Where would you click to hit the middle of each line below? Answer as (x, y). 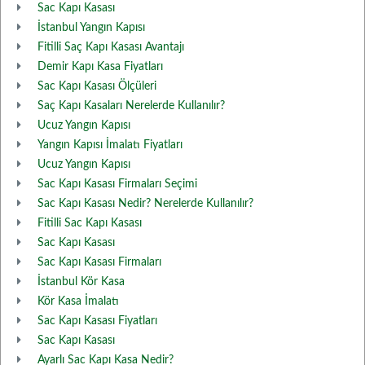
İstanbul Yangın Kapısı (91, 28)
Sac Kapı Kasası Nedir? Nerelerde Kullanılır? (145, 204)
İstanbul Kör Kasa (81, 282)
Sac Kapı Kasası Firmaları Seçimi (117, 184)
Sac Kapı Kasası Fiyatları (97, 321)
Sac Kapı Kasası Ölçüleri (97, 86)
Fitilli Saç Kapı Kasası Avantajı (111, 47)
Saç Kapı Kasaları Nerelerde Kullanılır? (131, 106)
